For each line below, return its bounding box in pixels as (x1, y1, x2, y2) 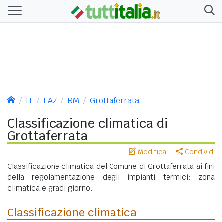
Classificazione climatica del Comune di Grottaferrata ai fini (7, 161, 215, 171)
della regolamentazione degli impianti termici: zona (7, 172, 215, 182)
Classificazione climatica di (7, 115, 167, 131)
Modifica (136, 147, 166, 156)
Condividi (183, 147, 215, 156)
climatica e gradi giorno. (7, 183, 93, 193)
